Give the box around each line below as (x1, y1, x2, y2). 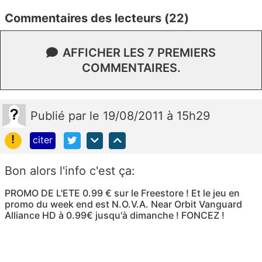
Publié (30, 108, 68, 123)
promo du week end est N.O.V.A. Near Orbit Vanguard (5, 198, 242, 210)
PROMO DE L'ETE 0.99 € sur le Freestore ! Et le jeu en (5, 187, 240, 199)
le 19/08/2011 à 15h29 (89, 108, 210, 123)
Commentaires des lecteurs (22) (5, 11, 189, 25)
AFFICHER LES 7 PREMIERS (63, 45, 216, 60)
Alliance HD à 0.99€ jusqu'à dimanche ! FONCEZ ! (5, 209, 225, 221)
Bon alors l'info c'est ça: (5, 163, 135, 178)
